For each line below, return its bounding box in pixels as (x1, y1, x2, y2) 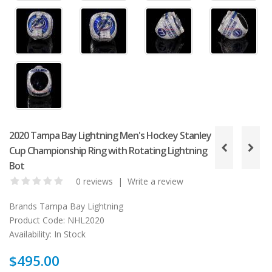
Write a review (127, 175, 183, 188)
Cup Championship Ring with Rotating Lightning (9, 144, 207, 158)
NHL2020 (65, 214, 104, 226)
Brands (9, 200, 37, 212)
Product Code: (9, 214, 65, 226)
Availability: (9, 228, 52, 240)
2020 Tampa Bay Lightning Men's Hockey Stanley (9, 129, 211, 143)
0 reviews (76, 175, 113, 188)
